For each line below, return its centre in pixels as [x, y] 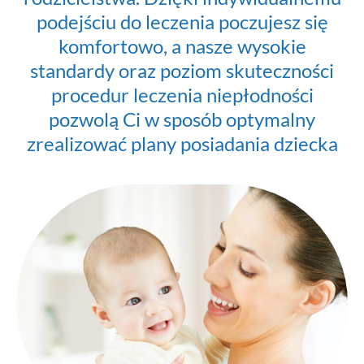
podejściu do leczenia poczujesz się [182, 21]
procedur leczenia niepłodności [182, 94]
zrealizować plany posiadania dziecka [182, 143]
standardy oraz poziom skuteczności [182, 70]
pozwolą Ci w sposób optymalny [182, 119]
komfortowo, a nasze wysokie [182, 45]
